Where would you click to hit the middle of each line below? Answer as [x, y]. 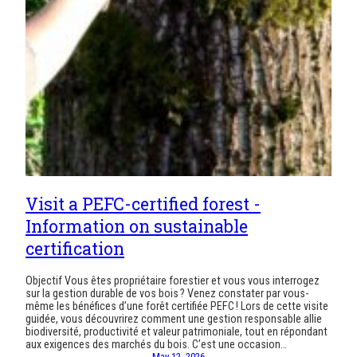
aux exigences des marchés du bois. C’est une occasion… [156, 344]
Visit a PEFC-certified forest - [143, 204]
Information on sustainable [137, 227]
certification [75, 249]
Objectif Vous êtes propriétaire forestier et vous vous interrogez [173, 280]
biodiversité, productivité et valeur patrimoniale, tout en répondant [177, 331]
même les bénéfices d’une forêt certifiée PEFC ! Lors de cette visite [177, 306]
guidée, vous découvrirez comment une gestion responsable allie [174, 318]
